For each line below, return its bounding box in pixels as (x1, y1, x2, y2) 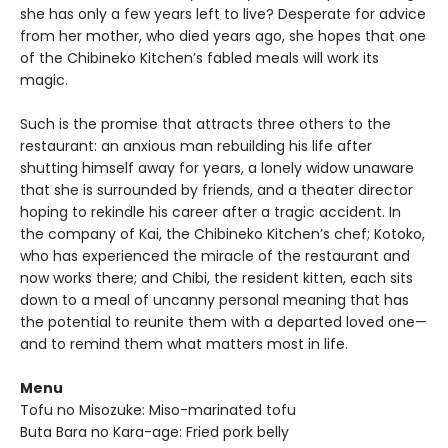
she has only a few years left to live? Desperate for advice (20, 4, 426, 25)
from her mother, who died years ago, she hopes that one (20, 26, 426, 47)
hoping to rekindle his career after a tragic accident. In (20, 202, 401, 223)
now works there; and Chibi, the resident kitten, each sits (20, 268, 413, 289)
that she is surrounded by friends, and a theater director (20, 180, 413, 201)
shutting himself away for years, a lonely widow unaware (20, 158, 414, 179)
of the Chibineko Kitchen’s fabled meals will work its (20, 48, 379, 69)
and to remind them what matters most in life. (20, 334, 348, 355)
